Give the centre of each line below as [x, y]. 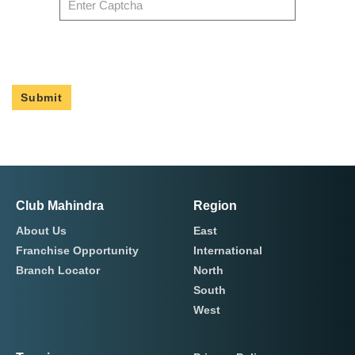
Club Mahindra [60, 206]
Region [216, 206]
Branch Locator [58, 271]
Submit [42, 98]
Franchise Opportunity [77, 251]
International [228, 251]
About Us [41, 231]
